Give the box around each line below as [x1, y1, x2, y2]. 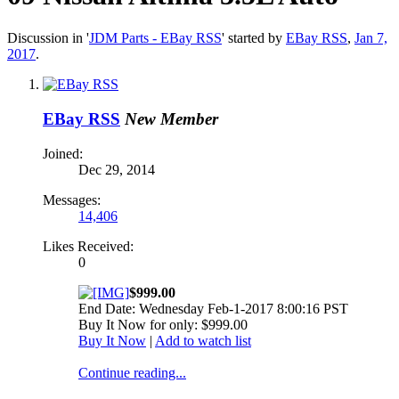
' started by [222, 30, 286, 46]
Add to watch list [155, 332, 251, 348]
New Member [125, 110, 218, 129]
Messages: [43, 191, 101, 208]
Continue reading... [78, 364, 186, 380]
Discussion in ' [7, 30, 89, 46]
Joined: [43, 145, 83, 161]
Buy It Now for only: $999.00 [78, 316, 248, 332]
